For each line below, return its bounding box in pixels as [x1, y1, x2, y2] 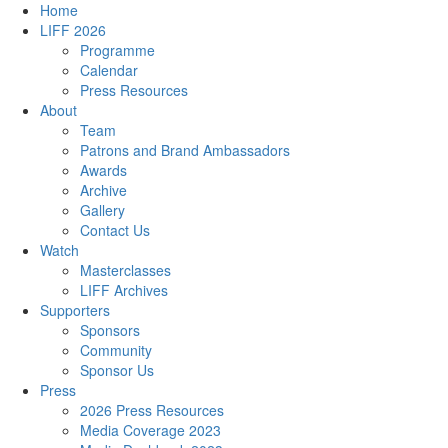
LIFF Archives [80, 279, 168, 300]
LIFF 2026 [40, 19, 106, 40]
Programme [80, 39, 155, 60]
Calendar [80, 59, 138, 80]
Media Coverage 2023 [80, 419, 221, 440]
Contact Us [80, 219, 150, 240]
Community [80, 339, 152, 360]
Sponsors [80, 319, 140, 340]
